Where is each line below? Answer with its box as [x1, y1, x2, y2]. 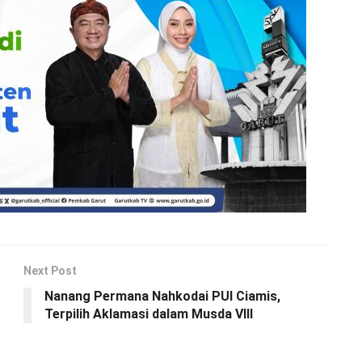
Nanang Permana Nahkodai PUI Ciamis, [44, 288, 280, 305]
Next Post [23, 264, 77, 278]
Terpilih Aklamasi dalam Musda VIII [44, 306, 253, 322]
